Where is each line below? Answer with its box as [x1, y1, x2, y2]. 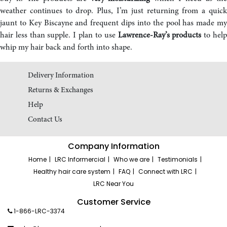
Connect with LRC [138, 167, 193, 176]
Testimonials [157, 155, 198, 164]
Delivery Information [28, 72, 94, 80]
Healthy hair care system [33, 167, 110, 176]
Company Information [67, 140, 160, 152]
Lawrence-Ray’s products [118, 31, 202, 40]
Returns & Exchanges [28, 87, 93, 94]
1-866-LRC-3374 [14, 207, 65, 215]
